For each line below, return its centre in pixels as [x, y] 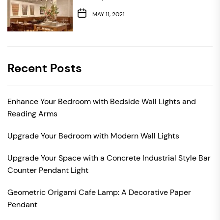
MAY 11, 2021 [108, 14]
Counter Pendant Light [48, 170]
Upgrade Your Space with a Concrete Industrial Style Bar [109, 158]
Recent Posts [45, 68]
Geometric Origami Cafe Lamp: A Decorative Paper [99, 192]
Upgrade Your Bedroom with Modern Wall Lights [93, 136]
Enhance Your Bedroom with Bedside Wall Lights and [102, 101]
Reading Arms [32, 113]
